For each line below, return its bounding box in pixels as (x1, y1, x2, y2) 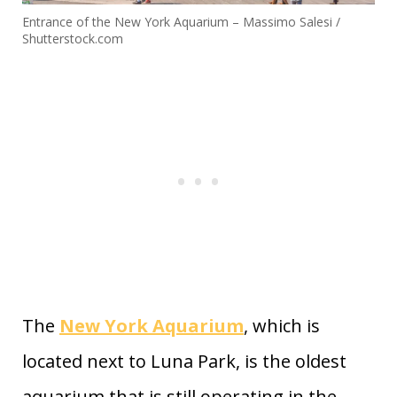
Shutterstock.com (22, 29, 123, 47)
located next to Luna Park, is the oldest (22, 348, 346, 373)
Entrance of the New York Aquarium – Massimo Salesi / (22, 12, 340, 30)
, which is (244, 313, 320, 338)
